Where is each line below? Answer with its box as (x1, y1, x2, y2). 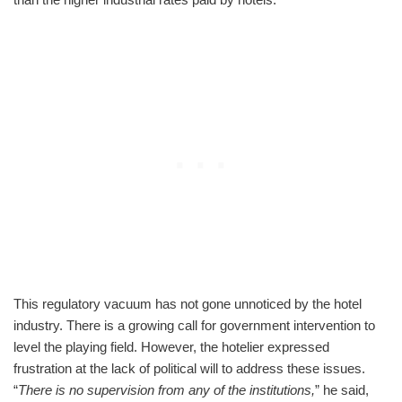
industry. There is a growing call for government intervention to (13, 317, 375, 333)
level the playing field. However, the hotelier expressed (13, 338, 329, 354)
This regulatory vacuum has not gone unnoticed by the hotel (13, 295, 362, 311)
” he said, (315, 381, 369, 398)
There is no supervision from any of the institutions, (18, 381, 315, 398)
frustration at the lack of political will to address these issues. (13, 360, 365, 376)
